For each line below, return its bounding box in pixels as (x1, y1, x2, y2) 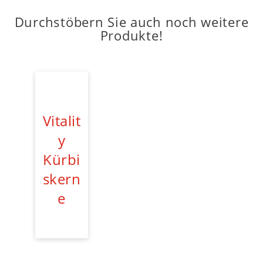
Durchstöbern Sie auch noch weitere (14, 14, 249, 31)
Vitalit (42, 110, 80, 130)
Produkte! (100, 27, 163, 45)
